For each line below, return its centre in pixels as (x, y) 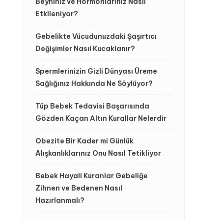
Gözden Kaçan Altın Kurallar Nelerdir (101, 118)
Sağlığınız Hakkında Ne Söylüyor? (94, 83)
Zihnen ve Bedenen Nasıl (79, 188)
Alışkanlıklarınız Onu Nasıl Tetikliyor (98, 153)
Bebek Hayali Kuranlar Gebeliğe (92, 176)
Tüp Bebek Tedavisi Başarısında (92, 106)
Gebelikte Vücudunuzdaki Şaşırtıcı (96, 36)
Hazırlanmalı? (60, 200)
